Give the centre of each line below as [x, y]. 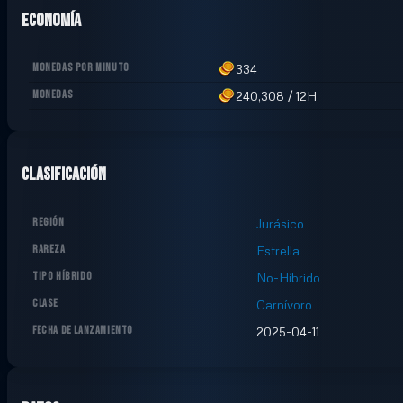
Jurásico [280, 223]
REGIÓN [49, 222]
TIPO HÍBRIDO [63, 276]
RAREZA [49, 249]
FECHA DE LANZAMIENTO [83, 330]
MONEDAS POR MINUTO [81, 68]
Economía [51, 20]
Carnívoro [284, 304]
